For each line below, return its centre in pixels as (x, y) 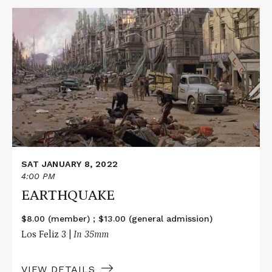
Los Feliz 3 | (47, 234)
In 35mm (91, 234)
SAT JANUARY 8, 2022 (70, 164)
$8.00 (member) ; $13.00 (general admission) (117, 218)
